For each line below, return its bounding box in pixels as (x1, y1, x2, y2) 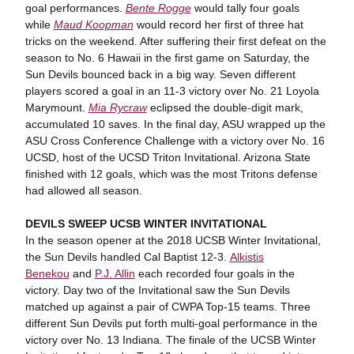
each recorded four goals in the (134, 267, 295, 280)
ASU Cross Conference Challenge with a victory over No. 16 (24, 134, 325, 147)
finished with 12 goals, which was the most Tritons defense (24, 168, 318, 180)
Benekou (24, 267, 70, 280)
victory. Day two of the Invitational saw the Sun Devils (24, 284, 290, 296)
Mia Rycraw (88, 101, 147, 114)
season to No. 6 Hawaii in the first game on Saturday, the (24, 51, 310, 64)
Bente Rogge (125, 2, 191, 14)
